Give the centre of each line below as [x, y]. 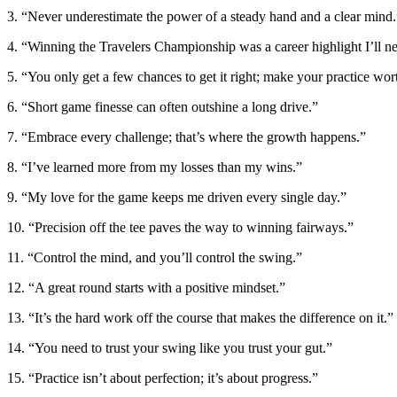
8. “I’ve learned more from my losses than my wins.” [155, 167]
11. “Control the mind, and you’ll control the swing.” [155, 257]
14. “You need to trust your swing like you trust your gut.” [170, 347]
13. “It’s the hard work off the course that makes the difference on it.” [200, 317]
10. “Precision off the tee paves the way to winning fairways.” [180, 227]
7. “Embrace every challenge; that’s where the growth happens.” [187, 136]
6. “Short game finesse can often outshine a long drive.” [163, 106]
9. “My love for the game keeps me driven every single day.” [177, 197]
